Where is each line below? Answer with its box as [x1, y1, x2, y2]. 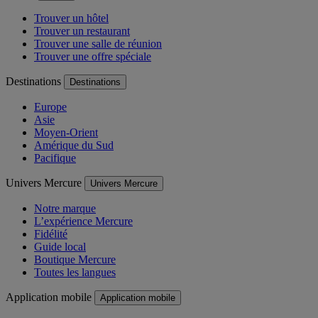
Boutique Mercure [34, 253, 116, 266]
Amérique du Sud [34, 139, 114, 152]
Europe [34, 101, 67, 114]
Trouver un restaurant [34, 25, 130, 38]
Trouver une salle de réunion [34, 38, 162, 50]
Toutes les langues [34, 266, 116, 279]
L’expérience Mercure [34, 215, 133, 228]
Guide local [34, 241, 86, 253]
